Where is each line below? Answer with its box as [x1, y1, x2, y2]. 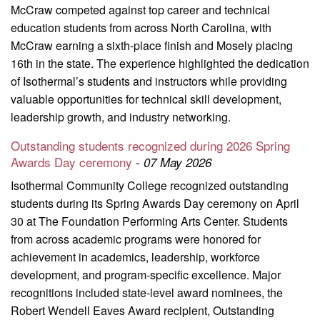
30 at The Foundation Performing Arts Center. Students [11, 213, 288, 230]
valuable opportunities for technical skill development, [11, 91, 281, 108]
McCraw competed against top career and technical [11, 1, 270, 19]
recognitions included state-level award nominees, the [11, 284, 283, 301]
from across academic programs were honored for [11, 231, 261, 248]
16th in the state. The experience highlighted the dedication [11, 55, 309, 72]
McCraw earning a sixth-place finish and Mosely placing [11, 37, 293, 54]
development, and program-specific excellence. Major [11, 266, 281, 284]
